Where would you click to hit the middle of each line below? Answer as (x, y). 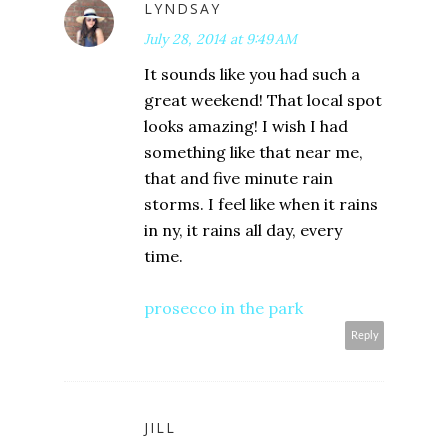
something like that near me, (253, 151)
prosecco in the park (223, 307)
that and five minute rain (238, 177)
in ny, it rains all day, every (243, 229)
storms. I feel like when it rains (261, 203)
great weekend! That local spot (263, 99)
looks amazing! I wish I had (246, 125)
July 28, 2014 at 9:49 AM (220, 38)
